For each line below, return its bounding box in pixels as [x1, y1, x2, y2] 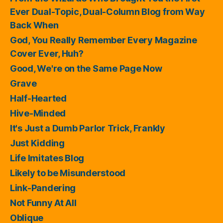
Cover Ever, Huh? [10, 48, 84, 59]
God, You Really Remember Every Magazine [10, 34, 197, 45]
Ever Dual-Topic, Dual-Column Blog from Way [10, 6, 205, 17]
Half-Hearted [10, 93, 67, 104]
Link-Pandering [10, 182, 76, 193]
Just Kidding [10, 137, 65, 148]
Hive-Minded [10, 108, 66, 118]
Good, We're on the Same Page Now [10, 63, 162, 74]
